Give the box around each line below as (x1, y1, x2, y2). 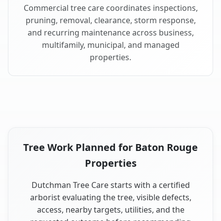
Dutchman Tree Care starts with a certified (31, 179, 190, 190)
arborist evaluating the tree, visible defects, (30, 191, 191, 203)
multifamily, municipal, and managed (41, 39, 180, 50)
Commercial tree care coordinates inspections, (23, 2, 198, 13)
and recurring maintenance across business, (27, 27, 194, 38)
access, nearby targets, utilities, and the (37, 204, 184, 215)
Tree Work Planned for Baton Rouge (23, 140, 198, 154)
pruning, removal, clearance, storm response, (25, 14, 196, 26)
